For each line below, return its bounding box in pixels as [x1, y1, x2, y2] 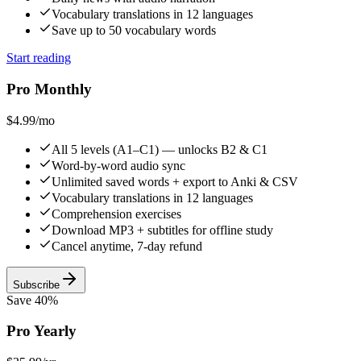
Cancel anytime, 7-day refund [52, 239, 202, 253]
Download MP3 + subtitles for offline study [52, 222, 273, 237]
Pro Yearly [6, 322, 77, 340]
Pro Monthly [6, 80, 92, 98]
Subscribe [13, 278, 60, 291]
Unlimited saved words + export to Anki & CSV [52, 174, 298, 189]
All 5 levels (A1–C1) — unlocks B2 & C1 [52, 142, 268, 156]
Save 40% [6, 293, 58, 307]
